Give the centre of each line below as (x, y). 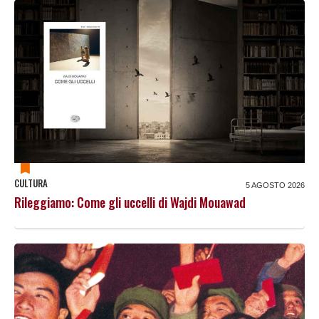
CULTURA (31, 183)
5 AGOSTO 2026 (275, 185)
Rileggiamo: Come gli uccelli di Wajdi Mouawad (130, 202)
